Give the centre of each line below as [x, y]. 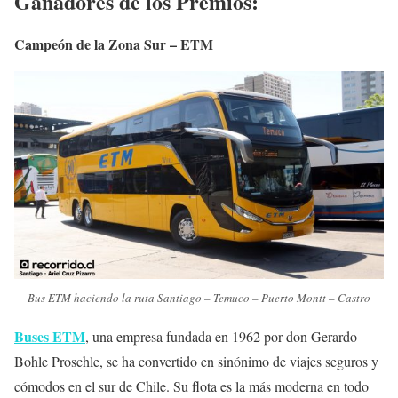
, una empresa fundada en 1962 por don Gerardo [221, 337]
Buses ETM [50, 337]
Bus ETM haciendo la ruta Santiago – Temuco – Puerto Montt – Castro [199, 298]
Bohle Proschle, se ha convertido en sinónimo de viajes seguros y [196, 362]
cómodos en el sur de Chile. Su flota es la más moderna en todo [191, 386]
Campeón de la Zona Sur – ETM [116, 44]
